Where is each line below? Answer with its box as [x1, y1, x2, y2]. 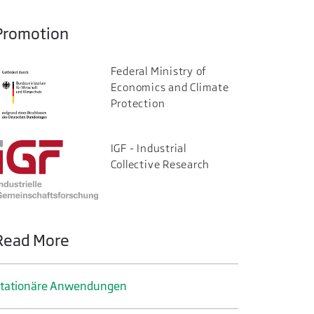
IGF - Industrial [110, 141, 186, 155]
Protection [110, 97, 165, 111]
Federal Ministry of [110, 64, 207, 78]
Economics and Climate [110, 81, 229, 95]
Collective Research [110, 157, 210, 171]
